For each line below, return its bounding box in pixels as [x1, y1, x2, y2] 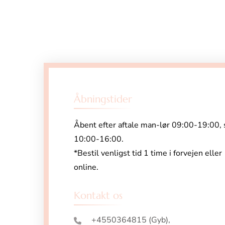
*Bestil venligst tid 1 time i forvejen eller [74, 148, 222, 159]
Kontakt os [74, 189, 123, 202]
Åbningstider [74, 93, 132, 106]
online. [74, 162, 98, 173]
